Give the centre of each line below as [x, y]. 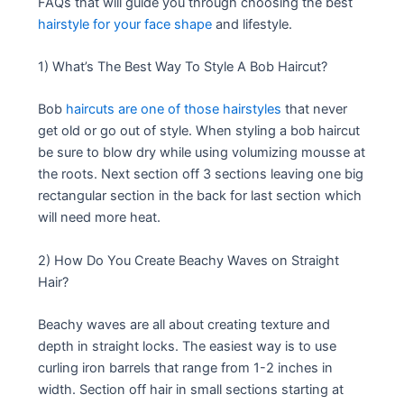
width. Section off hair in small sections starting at [191, 390]
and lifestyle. [252, 24]
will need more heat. [100, 218]
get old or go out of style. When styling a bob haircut [199, 131]
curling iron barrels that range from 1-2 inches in [186, 368]
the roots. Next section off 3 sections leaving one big [201, 174]
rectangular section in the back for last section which [200, 196]
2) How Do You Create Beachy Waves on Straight [189, 260]
